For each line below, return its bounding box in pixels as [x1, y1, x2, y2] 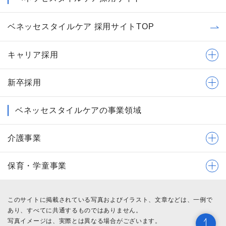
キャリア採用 [8, 50, 59, 59]
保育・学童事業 [8, 161, 67, 170]
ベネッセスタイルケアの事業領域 [15, 105, 142, 115]
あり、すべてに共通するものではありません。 [8, 206, 142, 214]
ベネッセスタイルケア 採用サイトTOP [8, 22, 154, 31]
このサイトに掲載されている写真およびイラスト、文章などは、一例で [8, 196, 213, 203]
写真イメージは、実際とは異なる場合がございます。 [8, 217, 161, 224]
